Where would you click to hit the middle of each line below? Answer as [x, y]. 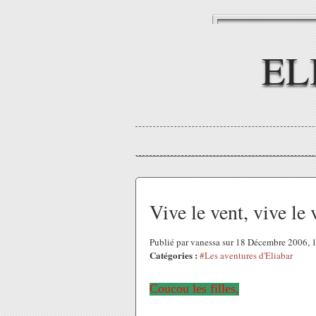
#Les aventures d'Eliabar [246, 255]
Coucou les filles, [194, 288]
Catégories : [174, 255]
